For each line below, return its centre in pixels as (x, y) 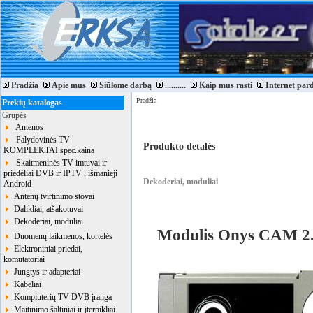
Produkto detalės (179, 146)
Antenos (27, 127)
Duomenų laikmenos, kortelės (61, 236)
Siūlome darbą (125, 85)
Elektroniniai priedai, (46, 249)
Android (17, 184)
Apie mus (69, 85)
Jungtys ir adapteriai (45, 272)
